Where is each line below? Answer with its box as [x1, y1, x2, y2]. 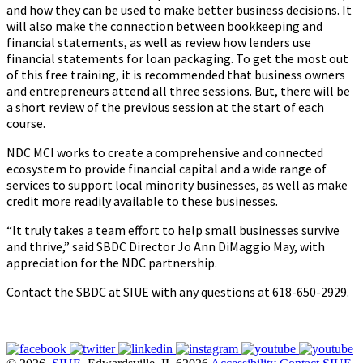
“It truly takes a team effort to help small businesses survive [6, 222, 340, 239]
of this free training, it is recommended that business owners [6, 66, 345, 83]
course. [6, 115, 45, 132]
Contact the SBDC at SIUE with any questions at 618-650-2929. [6, 284, 349, 301]
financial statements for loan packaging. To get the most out [6, 50, 348, 67]
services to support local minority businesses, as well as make [6, 177, 348, 194]
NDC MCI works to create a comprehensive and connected [6, 144, 323, 161]
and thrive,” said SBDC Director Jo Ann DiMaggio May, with [6, 238, 325, 255]
